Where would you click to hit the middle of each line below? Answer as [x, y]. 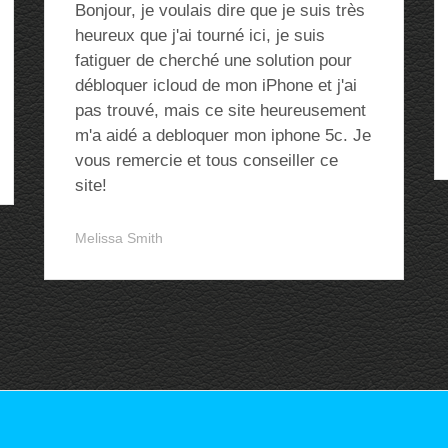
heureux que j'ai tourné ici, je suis [200, 35]
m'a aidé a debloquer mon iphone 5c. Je [223, 135]
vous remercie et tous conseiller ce [206, 160]
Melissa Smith [119, 238]
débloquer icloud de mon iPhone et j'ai [216, 85]
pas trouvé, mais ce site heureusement [220, 110]
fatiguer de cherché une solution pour [213, 60]
